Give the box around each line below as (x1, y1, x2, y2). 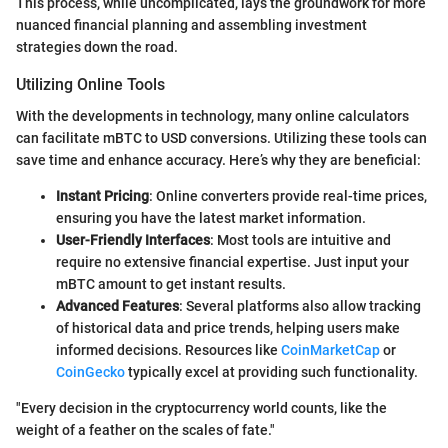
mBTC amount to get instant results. (56, 275, 286, 292)
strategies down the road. (16, 38, 178, 55)
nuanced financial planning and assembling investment (16, 16, 367, 33)
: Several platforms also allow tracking (179, 297, 421, 314)
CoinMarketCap (281, 341, 380, 358)
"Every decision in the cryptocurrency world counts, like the (16, 399, 387, 416)
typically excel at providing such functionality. (125, 363, 418, 380)
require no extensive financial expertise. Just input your (56, 253, 409, 270)
